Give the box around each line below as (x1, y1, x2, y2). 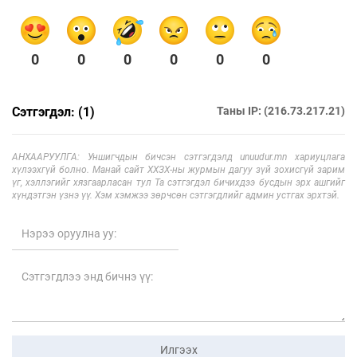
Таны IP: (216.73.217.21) (217, 104, 345, 118)
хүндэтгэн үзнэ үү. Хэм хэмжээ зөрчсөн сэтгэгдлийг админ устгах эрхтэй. (12, 190, 339, 202)
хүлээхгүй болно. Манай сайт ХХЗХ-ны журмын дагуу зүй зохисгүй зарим (12, 164, 345, 176)
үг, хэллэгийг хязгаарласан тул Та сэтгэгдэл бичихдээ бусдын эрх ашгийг (12, 177, 345, 189)
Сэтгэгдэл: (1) (12, 104, 95, 120)
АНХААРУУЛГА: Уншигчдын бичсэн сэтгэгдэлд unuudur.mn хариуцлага (12, 151, 345, 163)
